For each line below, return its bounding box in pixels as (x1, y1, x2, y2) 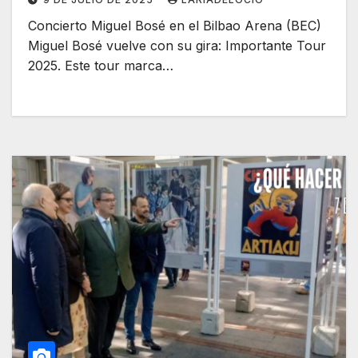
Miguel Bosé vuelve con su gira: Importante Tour (28, 38, 326, 54)
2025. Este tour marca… (28, 58, 173, 74)
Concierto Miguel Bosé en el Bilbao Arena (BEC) (28, 18, 321, 34)
